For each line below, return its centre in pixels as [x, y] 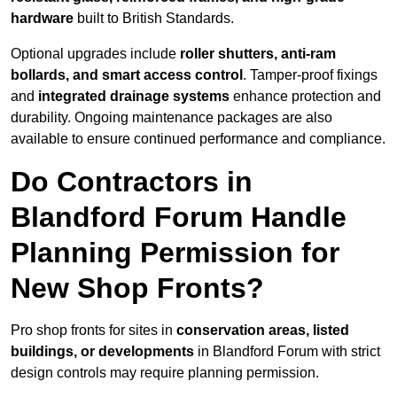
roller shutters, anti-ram [258, 54]
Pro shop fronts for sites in [93, 331]
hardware [42, 19]
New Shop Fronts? [137, 288]
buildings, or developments [102, 352]
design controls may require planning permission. [165, 373]
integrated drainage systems [134, 97]
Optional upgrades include [95, 54]
